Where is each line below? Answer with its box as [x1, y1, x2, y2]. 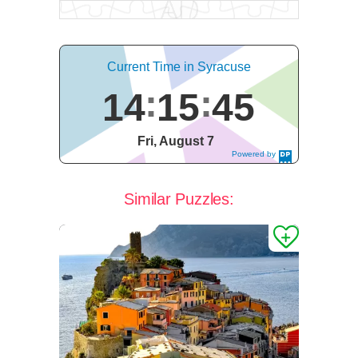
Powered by [232, 149, 276, 159]
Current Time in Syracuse [107, 60, 251, 74]
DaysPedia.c [229, 157, 276, 167]
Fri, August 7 [137, 134, 215, 149]
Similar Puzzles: [124, 190, 234, 209]
